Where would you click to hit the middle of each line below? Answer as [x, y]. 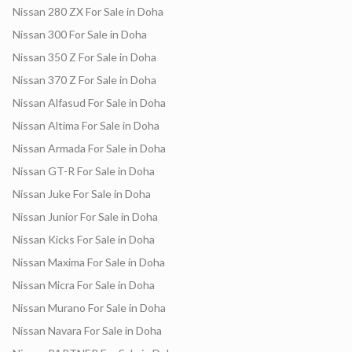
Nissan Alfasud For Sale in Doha [89, 103]
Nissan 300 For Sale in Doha [80, 34]
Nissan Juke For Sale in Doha [82, 194]
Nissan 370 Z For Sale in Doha [84, 80]
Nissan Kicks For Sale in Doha [84, 239]
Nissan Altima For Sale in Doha [86, 125]
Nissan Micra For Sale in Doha [84, 285]
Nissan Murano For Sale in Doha [89, 308]
